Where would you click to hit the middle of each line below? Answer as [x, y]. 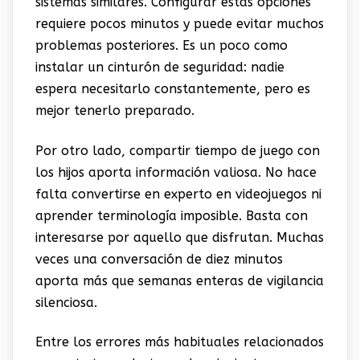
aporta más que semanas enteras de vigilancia [179, 280]
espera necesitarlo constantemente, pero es [172, 89]
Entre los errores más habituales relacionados [179, 342]
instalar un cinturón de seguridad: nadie [160, 67]
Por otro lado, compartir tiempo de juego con [177, 150]
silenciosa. [66, 302]
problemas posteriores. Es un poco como [161, 46]
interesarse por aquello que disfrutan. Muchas [179, 237]
